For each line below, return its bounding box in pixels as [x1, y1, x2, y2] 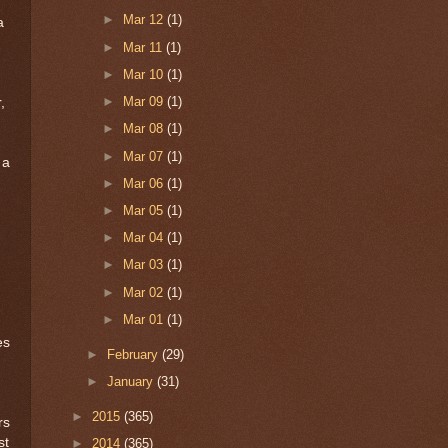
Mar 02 [122, 284, 167, 300]
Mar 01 [122, 311, 167, 327]
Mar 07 [122, 148, 167, 164]
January [107, 374, 158, 390]
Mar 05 [122, 203, 167, 218]
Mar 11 [122, 39, 166, 55]
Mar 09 [122, 94, 167, 110]
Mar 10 [122, 66, 167, 82]
